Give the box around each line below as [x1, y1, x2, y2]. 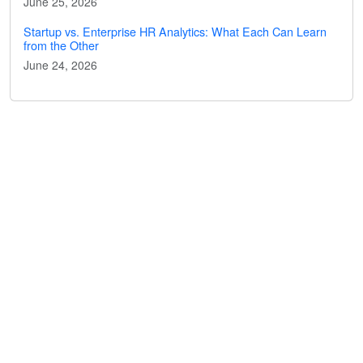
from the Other [23, 36, 99, 53]
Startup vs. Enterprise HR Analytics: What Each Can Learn [23, 23, 327, 40]
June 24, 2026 [23, 57, 97, 73]
